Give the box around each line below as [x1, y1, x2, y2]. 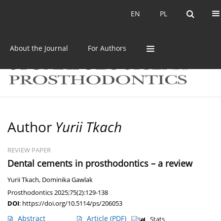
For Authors [88, 43, 126, 53]
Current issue [22, 9, 67, 18]
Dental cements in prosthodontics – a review [7, 157, 192, 170]
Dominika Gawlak [42, 176, 93, 184]
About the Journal [10, 43, 68, 53]
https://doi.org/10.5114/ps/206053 [22, 199, 122, 208]
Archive [87, 9, 111, 18]
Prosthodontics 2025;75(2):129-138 [7, 188, 108, 197]
